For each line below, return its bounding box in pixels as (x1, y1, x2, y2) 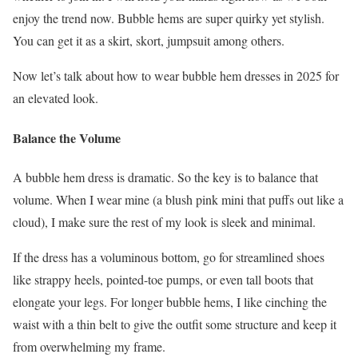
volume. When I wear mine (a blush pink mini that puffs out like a (13, 190, 344, 208)
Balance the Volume (13, 128, 121, 147)
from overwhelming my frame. (13, 337, 165, 355)
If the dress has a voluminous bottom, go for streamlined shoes (13, 248, 324, 265)
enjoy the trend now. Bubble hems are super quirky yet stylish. (13, 10, 324, 27)
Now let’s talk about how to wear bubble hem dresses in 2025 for (13, 67, 339, 85)
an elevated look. (13, 89, 98, 107)
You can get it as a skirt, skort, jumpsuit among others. (13, 32, 284, 50)
